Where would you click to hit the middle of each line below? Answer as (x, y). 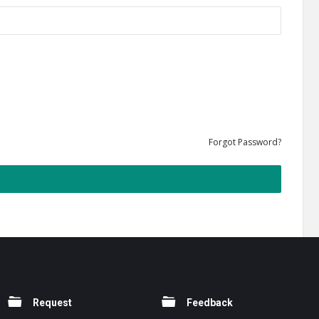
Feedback (210, 303)
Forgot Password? (245, 142)
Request (52, 303)
